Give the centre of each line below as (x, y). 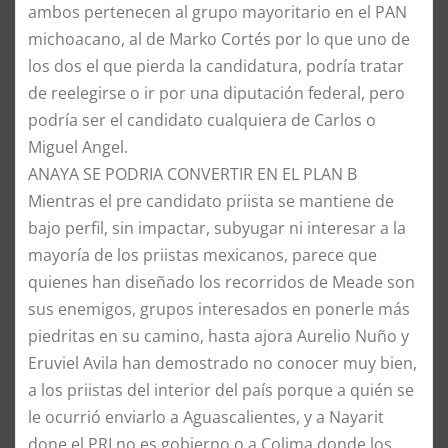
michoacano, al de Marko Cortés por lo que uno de (219, 38)
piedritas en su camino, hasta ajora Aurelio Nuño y (218, 335)
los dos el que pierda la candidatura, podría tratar (216, 65)
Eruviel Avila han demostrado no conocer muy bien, (222, 362)
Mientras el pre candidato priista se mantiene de (211, 200)
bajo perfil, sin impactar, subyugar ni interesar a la (217, 227)
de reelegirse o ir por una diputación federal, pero (216, 92)
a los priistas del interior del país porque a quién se (221, 389)
